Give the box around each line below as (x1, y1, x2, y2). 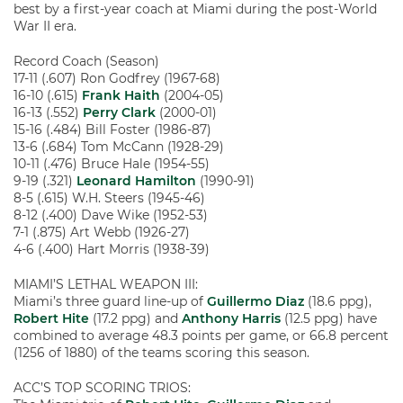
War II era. (13, 18, 76, 34)
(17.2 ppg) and (89, 310, 182, 327)
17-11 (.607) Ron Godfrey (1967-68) (13, 70, 220, 86)
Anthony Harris (182, 310, 281, 327)
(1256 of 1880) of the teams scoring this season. (13, 345, 309, 361)
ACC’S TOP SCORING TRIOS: (13, 380, 191, 396)
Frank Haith (82, 87, 160, 103)
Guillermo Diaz (207, 293, 304, 309)
